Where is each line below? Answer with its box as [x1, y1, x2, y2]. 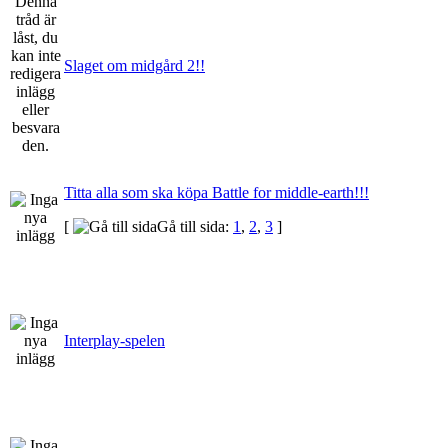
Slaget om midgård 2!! [64, 56, 205, 74]
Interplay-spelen [64, 331, 165, 349]
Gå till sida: [157, 217, 233, 235]
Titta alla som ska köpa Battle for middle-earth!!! [64, 183, 369, 201]
